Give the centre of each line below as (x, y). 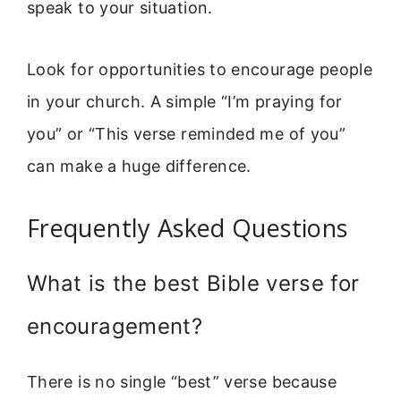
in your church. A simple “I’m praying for (185, 101)
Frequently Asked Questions (188, 228)
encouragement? (115, 327)
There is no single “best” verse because (182, 382)
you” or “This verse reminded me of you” (187, 133)
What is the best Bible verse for (193, 284)
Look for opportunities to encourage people (200, 69)
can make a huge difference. (139, 166)
